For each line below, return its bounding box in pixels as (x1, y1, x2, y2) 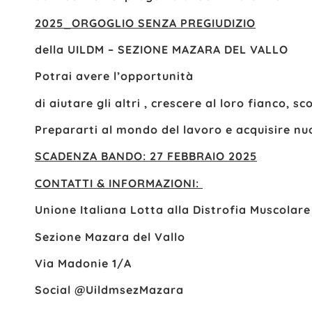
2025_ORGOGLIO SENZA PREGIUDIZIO (35, 15, 256, 30)
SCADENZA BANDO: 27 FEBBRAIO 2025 (35, 149, 257, 164)
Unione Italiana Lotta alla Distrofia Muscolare (35, 203, 311, 217)
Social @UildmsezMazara (35, 283, 184, 297)
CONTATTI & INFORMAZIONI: (35, 175, 203, 190)
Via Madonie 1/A (35, 256, 132, 271)
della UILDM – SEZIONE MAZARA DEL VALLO (35, 42, 288, 56)
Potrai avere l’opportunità (35, 69, 194, 84)
